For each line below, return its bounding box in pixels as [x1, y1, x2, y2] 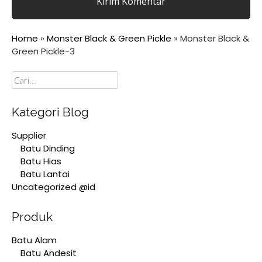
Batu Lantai [20, 167, 70, 180]
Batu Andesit [20, 246, 77, 259]
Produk [12, 209, 53, 224]
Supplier [12, 129, 46, 142]
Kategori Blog [12, 105, 89, 119]
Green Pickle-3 [12, 45, 75, 57]
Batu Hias [20, 154, 61, 167]
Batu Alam [12, 233, 57, 246]
